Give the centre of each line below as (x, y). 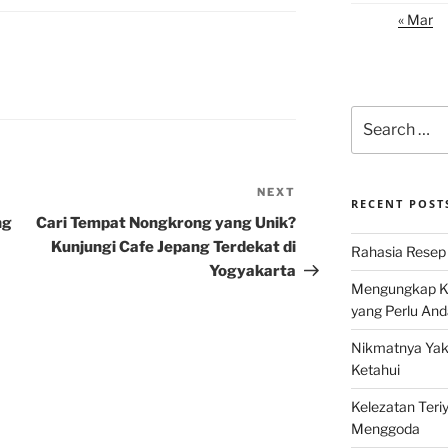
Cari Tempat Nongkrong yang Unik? (166, 223)
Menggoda (385, 429)
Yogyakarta (253, 271)
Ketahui (375, 370)
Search (373, 115)
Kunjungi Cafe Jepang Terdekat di (174, 247)
